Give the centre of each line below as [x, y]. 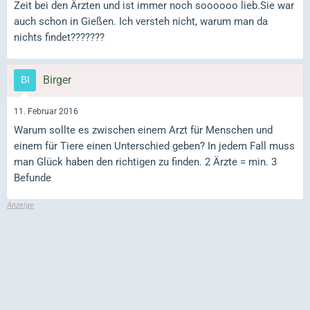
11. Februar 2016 [46, 111]
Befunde [33, 178]
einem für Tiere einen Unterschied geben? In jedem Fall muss [154, 146]
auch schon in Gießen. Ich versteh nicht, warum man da [141, 21]
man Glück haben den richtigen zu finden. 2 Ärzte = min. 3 [145, 162]
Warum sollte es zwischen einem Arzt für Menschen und [143, 130]
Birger [57, 80]
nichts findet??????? [59, 37]
